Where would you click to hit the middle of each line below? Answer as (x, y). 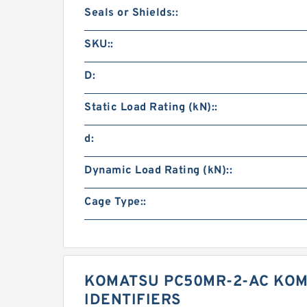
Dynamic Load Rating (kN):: (158, 171)
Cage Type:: (115, 202)
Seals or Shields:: (131, 13)
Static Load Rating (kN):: (151, 108)
